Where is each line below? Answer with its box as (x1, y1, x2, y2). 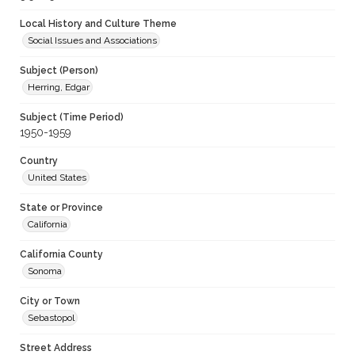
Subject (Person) (20, 65, 98, 77)
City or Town (20, 296, 80, 307)
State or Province (20, 202, 103, 214)
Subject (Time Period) (20, 112, 124, 124)
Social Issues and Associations (28, 35, 157, 47)
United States (28, 172, 86, 184)
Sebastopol (28, 312, 74, 324)
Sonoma (28, 265, 62, 277)
